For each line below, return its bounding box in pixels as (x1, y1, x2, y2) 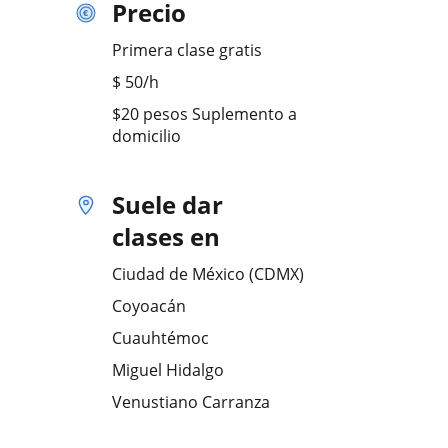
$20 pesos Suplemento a (112, 103, 297, 125)
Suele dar (112, 188, 223, 221)
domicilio (112, 125, 181, 147)
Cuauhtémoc (112, 327, 209, 349)
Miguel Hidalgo (112, 359, 224, 381)
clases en (112, 220, 220, 253)
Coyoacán (112, 295, 186, 317)
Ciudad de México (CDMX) (112, 263, 304, 285)
